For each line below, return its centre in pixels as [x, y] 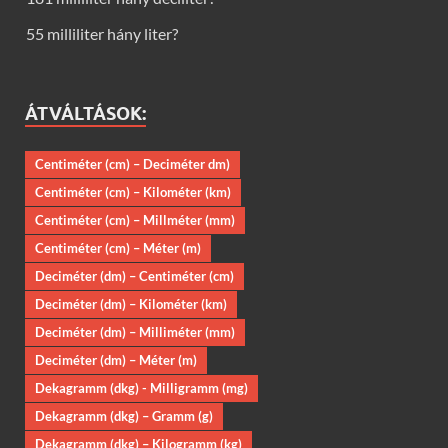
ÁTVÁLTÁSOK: [85, 114]
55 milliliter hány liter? [102, 34]
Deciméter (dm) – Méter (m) [116, 360]
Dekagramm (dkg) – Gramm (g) [124, 416]
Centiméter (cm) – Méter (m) [118, 248]
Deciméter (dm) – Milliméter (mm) [135, 332]
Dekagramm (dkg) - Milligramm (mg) [141, 388]
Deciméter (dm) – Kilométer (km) [131, 304]
